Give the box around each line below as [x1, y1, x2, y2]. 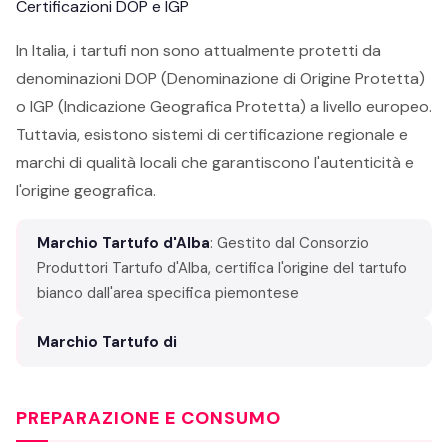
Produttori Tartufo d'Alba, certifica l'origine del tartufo [37, 258, 407, 278]
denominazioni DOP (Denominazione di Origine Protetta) [16, 68, 425, 89]
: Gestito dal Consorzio [210, 233, 369, 253]
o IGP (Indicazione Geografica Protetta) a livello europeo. [16, 96, 432, 117]
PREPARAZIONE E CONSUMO [16, 406, 281, 430]
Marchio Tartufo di [37, 332, 177, 352]
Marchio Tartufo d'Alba [37, 233, 210, 253]
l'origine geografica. [16, 180, 156, 201]
